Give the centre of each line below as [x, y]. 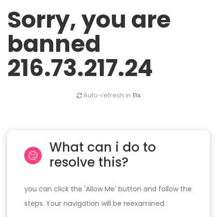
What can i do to [103, 147]
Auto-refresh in [107, 95]
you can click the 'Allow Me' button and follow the [108, 189]
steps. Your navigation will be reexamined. [95, 204]
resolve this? [89, 163]
